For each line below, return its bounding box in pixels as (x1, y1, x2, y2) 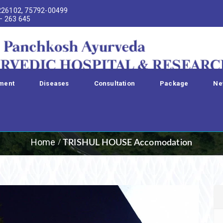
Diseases (39, 80, 69, 88)
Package (160, 80, 189, 88)
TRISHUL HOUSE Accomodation (63, 138, 193, 148)
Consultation (94, 80, 135, 88)
